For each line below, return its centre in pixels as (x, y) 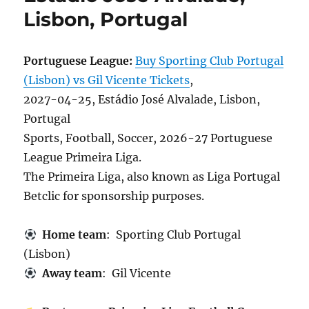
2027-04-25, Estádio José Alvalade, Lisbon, (142, 99)
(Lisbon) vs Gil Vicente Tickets (107, 80)
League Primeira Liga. (83, 157)
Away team (69, 273)
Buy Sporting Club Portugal (210, 61)
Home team (71, 235)
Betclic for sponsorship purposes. (114, 196)
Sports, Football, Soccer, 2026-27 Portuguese (148, 138)
